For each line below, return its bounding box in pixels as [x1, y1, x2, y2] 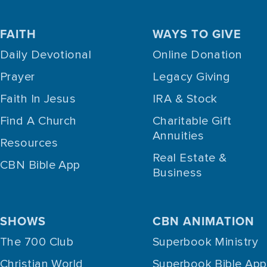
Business [153, 165, 203, 180]
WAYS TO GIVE [153, 24, 241, 42]
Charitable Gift [153, 113, 232, 128]
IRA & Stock [153, 91, 218, 106]
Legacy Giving [153, 69, 231, 84]
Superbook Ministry [153, 234, 259, 249]
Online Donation [153, 47, 243, 62]
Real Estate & [153, 150, 227, 165]
